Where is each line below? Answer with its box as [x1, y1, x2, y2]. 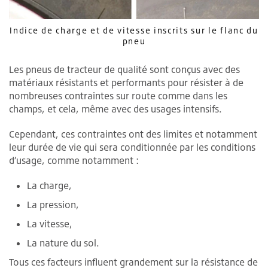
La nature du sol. [27, 236, 99, 249]
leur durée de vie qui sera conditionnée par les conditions [9, 141, 255, 153]
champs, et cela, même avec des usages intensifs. [9, 102, 222, 115]
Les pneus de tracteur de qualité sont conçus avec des [9, 63, 240, 75]
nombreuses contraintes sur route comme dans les [9, 89, 227, 102]
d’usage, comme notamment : [9, 154, 139, 166]
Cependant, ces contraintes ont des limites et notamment [9, 127, 257, 140]
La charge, [27, 179, 72, 191]
